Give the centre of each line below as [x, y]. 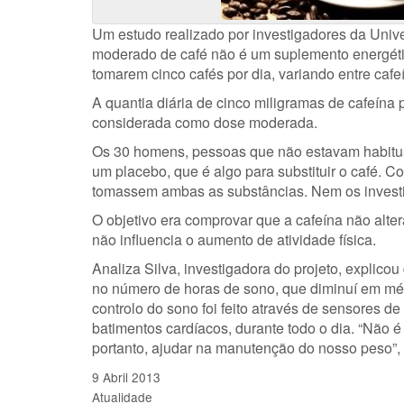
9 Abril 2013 [126, 377]
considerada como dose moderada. [205, 122]
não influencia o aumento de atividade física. [234, 239]
